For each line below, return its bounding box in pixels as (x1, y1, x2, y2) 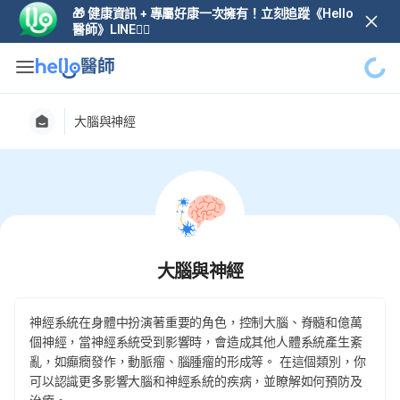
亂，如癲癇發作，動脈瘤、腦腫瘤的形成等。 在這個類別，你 (29, 354, 366, 369)
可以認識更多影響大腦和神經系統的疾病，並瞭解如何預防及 (29, 373, 362, 388)
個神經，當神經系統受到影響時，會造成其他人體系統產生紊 (29, 334, 362, 349)
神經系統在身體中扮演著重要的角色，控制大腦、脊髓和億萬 (29, 314, 362, 329)
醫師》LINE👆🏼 (72, 21, 150, 37)
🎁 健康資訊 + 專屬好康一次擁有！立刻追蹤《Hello (72, 5, 354, 21)
